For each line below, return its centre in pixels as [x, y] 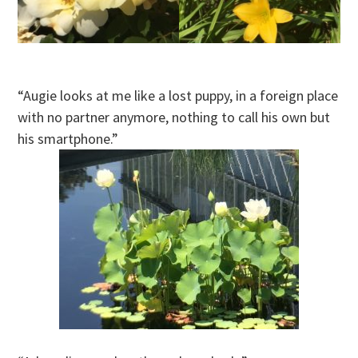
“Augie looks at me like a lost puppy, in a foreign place [178, 95]
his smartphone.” [68, 139]
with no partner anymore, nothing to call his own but [174, 117]
